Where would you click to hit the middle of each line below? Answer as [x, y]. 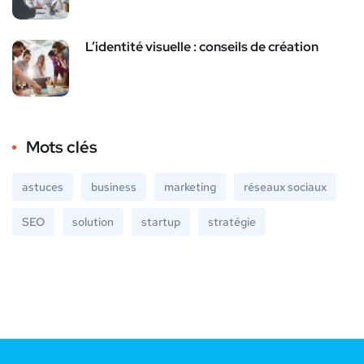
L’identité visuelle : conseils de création [202, 46]
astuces [43, 186]
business [114, 186]
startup [161, 221]
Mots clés [62, 147]
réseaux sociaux [285, 186]
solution [93, 221]
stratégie [232, 221]
